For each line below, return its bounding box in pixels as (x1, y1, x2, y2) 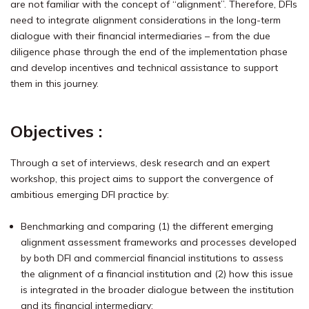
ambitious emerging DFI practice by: (10, 188, 169, 201)
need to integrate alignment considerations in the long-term (10, 14, 281, 26)
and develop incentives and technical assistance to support (10, 61, 278, 74)
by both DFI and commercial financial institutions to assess (21, 252, 283, 264)
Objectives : (10, 121, 102, 141)
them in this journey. (10, 77, 99, 90)
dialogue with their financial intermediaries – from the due (10, 30, 270, 42)
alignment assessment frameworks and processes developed (21, 236, 297, 248)
